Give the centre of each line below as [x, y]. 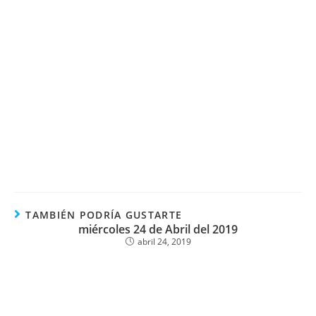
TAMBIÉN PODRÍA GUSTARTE [104, 215]
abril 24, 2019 [164, 242]
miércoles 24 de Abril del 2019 [158, 229]
